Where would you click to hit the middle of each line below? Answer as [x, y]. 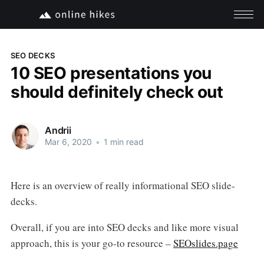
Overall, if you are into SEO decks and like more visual [124, 227]
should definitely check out [117, 92]
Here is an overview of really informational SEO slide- [123, 185]
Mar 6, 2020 [68, 142]
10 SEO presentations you [111, 73]
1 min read [122, 142]
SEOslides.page [205, 243]
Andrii [58, 131]
